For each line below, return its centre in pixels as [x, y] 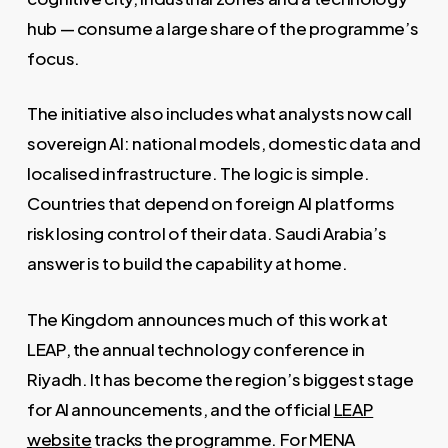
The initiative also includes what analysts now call [219, 113]
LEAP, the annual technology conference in [195, 348]
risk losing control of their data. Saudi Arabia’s [206, 233]
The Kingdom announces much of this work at [207, 318]
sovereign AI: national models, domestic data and [223, 143]
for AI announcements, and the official [180, 408]
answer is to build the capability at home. [187, 263]
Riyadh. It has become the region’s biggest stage [220, 378]
